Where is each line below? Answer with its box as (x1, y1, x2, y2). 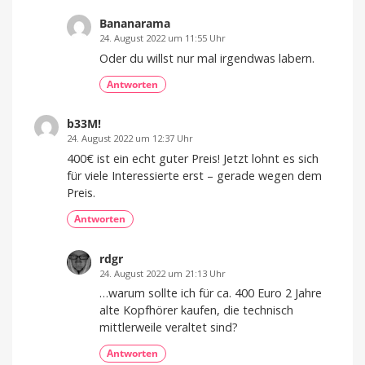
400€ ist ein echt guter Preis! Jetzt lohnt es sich (67, 151, 319, 167)
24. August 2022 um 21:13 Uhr (99, 266, 226, 279)
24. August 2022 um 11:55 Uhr (99, 32, 226, 45)
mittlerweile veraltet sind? (99, 319, 238, 336)
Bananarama (99, 15, 170, 32)
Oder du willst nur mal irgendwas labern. (99, 51, 314, 67)
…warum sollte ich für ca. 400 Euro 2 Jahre (99, 285, 322, 301)
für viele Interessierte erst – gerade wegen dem (67, 168, 322, 184)
